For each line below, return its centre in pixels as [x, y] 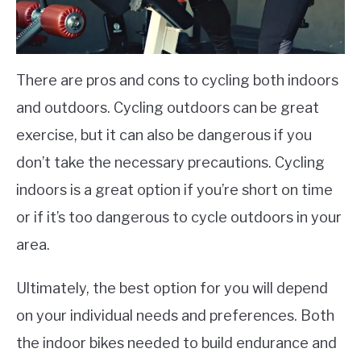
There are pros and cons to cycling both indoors [177, 80]
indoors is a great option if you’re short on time [174, 189]
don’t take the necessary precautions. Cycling [170, 162]
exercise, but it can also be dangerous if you [164, 135]
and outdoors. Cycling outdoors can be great [168, 107]
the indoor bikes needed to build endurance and [176, 342]
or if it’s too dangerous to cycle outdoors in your [179, 217]
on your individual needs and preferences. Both [175, 315]
